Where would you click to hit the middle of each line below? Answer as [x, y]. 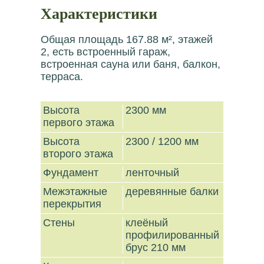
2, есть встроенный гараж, [105, 52]
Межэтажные [75, 192]
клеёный [147, 223]
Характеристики [99, 13]
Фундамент [72, 173]
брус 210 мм [156, 247]
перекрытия [74, 204]
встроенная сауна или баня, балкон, [131, 64]
